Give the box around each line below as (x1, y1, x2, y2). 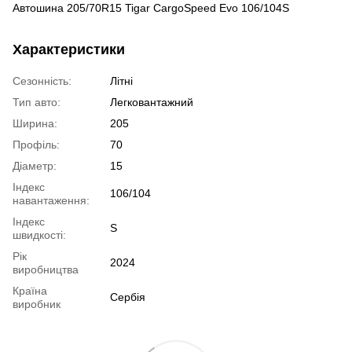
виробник (13, 297, 60, 310)
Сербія (110, 290, 145, 303)
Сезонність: (13, 74, 71, 87)
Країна (13, 284, 47, 297)
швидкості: (13, 228, 66, 241)
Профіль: (13, 137, 60, 151)
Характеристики (13, 41, 125, 57)
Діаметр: (13, 159, 57, 172)
